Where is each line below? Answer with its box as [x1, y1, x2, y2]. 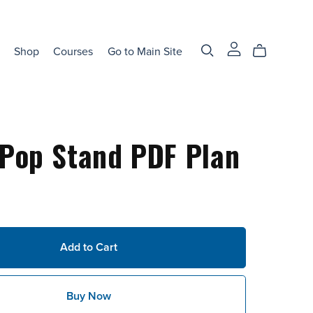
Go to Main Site [107, 44, 182, 59]
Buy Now [66, 289, 111, 303]
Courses [53, 44, 94, 59]
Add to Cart [59, 240, 117, 255]
